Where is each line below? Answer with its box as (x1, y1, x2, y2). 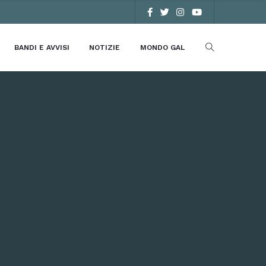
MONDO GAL (140, 43, 185, 52)
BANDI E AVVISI (14, 43, 69, 52)
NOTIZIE (89, 43, 121, 52)
